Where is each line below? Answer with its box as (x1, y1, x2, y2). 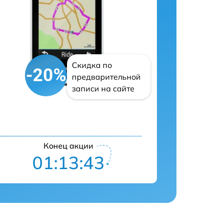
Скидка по (72, 60, 112, 70)
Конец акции (43, 141, 93, 151)
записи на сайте (72, 84, 134, 93)
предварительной (72, 72, 141, 82)
